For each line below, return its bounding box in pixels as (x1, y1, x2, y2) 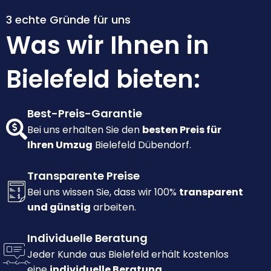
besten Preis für (142, 123, 221, 137)
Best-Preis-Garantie (27, 106, 142, 122)
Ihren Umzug (27, 138, 93, 152)
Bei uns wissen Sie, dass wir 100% (27, 185, 179, 200)
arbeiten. (91, 200, 136, 215)
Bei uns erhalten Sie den (27, 123, 142, 137)
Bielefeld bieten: (6, 62, 200, 97)
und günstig (27, 200, 91, 215)
